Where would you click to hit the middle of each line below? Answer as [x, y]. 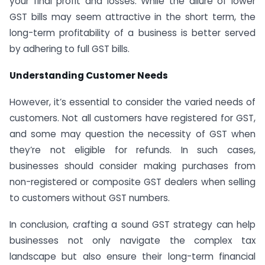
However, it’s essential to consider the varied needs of [132, 102]
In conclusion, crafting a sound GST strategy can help [132, 224]
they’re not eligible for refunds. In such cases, [132, 150]
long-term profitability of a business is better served [132, 33]
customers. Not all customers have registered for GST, [132, 118]
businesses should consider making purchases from [132, 166]
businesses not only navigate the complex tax [132, 240]
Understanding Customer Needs [89, 76]
